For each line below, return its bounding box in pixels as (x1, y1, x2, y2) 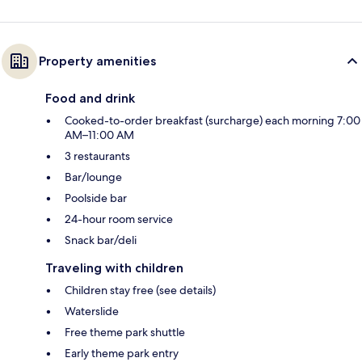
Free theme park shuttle (65, 324, 185, 339)
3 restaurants (65, 148, 130, 163)
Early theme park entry (65, 345, 179, 360)
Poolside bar (65, 190, 127, 205)
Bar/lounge (65, 169, 122, 184)
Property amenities (39, 53, 156, 69)
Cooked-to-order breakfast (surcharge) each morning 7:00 (65, 112, 360, 128)
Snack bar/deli (65, 232, 137, 247)
